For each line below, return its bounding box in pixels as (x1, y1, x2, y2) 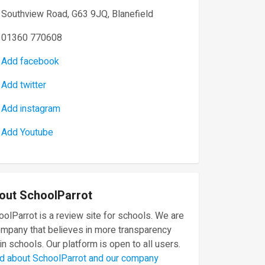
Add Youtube (1, 125, 53, 140)
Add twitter (1, 78, 46, 92)
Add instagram (1, 102, 60, 116)
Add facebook (1, 54, 59, 69)
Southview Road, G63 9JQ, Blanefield (1, 7, 153, 21)
